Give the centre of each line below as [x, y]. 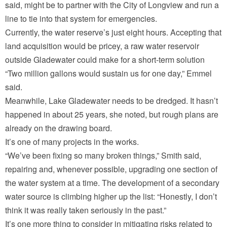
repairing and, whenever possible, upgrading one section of [111, 169]
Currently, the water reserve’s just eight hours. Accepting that [113, 32]
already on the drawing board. [59, 128]
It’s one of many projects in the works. [72, 142]
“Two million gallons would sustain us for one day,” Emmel [108, 73]
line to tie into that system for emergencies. [81, 19]
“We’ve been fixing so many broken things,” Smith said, [103, 156]
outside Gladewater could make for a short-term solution [105, 60]
